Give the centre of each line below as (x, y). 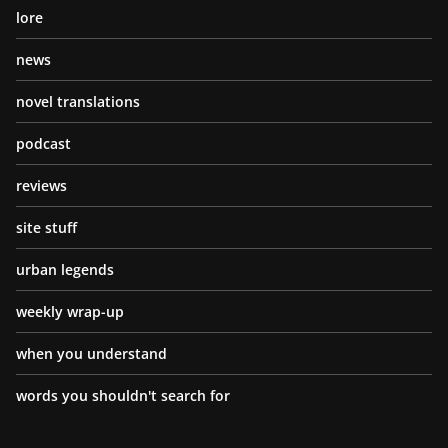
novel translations (78, 101)
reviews (41, 185)
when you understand (91, 353)
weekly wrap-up (70, 311)
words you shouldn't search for (123, 395)
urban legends (65, 269)
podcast (43, 143)
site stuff (46, 227)
